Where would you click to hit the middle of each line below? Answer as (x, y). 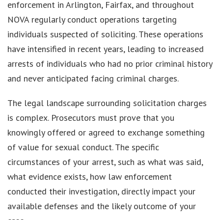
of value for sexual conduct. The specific (83, 147)
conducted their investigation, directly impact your (101, 191)
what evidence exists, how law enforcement (90, 176)
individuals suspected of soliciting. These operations (105, 34)
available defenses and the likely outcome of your (102, 206)
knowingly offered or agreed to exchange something (106, 132)
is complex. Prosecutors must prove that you (91, 117)
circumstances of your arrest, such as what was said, (105, 162)
